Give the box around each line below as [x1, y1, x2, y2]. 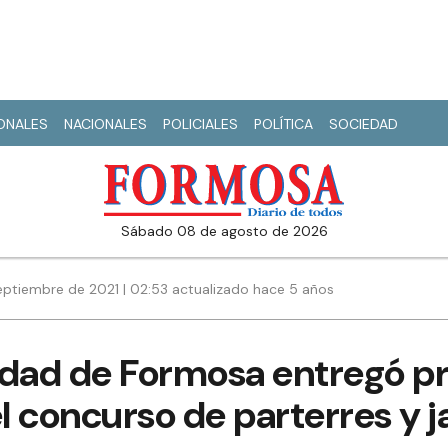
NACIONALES [64, 115, 147, 133]
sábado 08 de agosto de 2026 [129, 222, 328, 241]
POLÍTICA [254, 115, 313, 133]
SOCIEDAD [329, 115, 398, 133]
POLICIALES [163, 115, 238, 133]
